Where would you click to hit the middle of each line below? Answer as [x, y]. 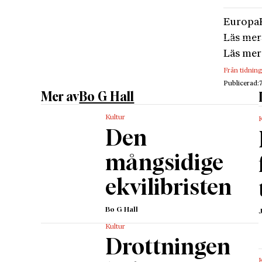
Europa [242, 22]
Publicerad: [242, 84]
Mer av [60, 97]
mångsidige [164, 163]
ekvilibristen [168, 188]
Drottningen [168, 248]
